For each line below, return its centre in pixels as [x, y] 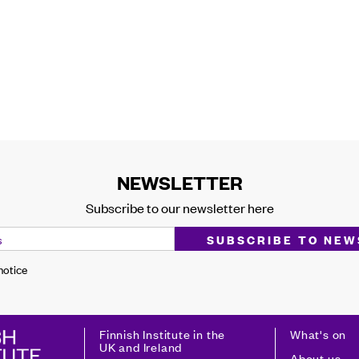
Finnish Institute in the [162, 334]
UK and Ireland [141, 347]
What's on [318, 334]
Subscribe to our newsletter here [179, 208]
